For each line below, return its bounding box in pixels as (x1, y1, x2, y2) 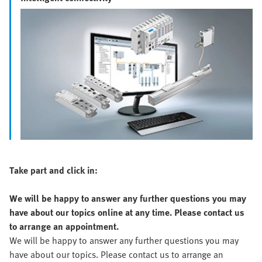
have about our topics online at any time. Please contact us (9, 205, 244, 219)
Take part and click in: (9, 163, 98, 177)
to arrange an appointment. (9, 219, 119, 233)
